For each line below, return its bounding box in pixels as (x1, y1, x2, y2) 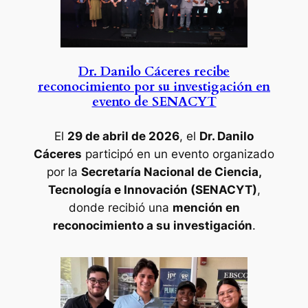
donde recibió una (68, 200, 173, 214)
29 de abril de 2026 (67, 129, 179, 143)
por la (46, 164, 81, 179)
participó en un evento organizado (82, 146, 274, 161)
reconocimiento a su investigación (52, 218, 252, 232)
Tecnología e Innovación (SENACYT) (47, 182, 257, 197)
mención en (172, 200, 240, 214)
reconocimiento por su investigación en (38, 78, 270, 96)
